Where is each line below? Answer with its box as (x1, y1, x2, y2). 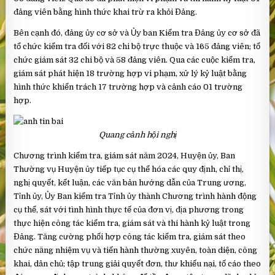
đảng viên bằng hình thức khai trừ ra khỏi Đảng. (14, 7, 198, 17)
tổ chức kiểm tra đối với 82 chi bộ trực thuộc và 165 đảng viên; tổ (14, 42, 261, 52)
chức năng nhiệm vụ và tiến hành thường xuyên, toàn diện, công (14, 246, 258, 255)
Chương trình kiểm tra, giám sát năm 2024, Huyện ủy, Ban (14, 151, 236, 161)
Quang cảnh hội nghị (98, 130, 177, 140)
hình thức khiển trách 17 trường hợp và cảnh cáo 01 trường (14, 82, 243, 92)
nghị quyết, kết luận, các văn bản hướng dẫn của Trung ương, (14, 178, 247, 188)
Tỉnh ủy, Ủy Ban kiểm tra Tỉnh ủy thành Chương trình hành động (14, 192, 257, 201)
